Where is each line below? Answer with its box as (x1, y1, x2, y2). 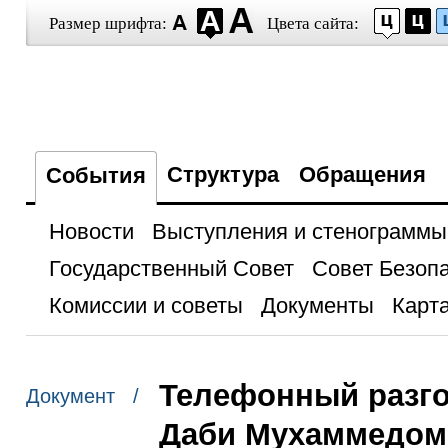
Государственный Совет (48, 256, 294, 281)
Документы (260, 293, 374, 318)
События (45, 163, 146, 188)
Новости (48, 219, 134, 244)
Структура (166, 162, 279, 187)
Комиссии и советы (48, 293, 243, 318)
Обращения (298, 162, 426, 187)
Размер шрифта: (48, 14, 167, 33)
